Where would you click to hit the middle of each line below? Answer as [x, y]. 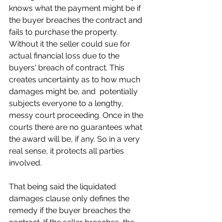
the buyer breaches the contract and [77, 20]
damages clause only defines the [70, 198]
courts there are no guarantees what [77, 127]
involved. [25, 163]
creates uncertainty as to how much [76, 79]
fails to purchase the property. [64, 32]
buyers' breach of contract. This [68, 67]
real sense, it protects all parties [67, 151]
